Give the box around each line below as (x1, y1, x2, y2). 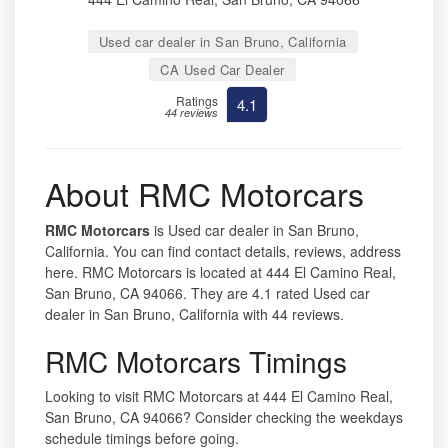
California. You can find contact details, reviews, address (45, 241, 401, 262)
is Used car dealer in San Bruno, (150, 220, 359, 241)
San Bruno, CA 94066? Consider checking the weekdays (45, 407, 403, 428)
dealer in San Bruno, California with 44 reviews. (45, 304, 344, 325)
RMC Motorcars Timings (45, 341, 347, 382)
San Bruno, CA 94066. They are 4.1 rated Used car (45, 283, 370, 304)
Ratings (176, 92, 218, 110)
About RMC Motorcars (45, 170, 364, 217)
